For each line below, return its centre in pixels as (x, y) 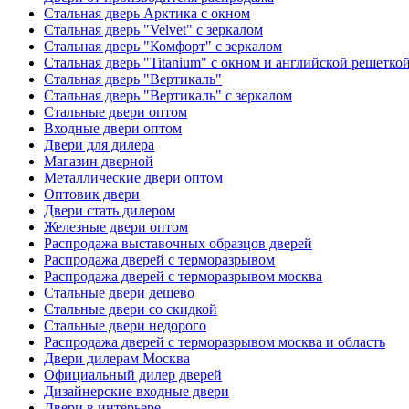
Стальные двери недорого (125, 325)
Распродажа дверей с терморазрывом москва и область (215, 341)
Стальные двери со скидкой (131, 309)
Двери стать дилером (110, 210)
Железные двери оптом (116, 226)
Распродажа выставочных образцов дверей (178, 243)
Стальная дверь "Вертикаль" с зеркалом (168, 95)
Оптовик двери (92, 194)
